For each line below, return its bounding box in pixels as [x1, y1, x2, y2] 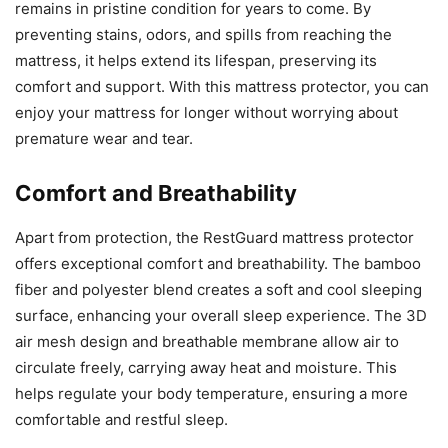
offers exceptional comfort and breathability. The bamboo [15, 253, 421, 273]
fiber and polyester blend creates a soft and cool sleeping [15, 279, 422, 299]
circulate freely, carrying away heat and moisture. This [15, 357, 397, 377]
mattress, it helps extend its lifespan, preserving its [15, 50, 377, 70]
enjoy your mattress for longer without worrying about [15, 102, 398, 122]
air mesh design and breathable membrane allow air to [15, 331, 399, 351]
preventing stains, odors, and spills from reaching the [15, 24, 392, 44]
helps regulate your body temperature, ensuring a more [15, 383, 408, 403]
